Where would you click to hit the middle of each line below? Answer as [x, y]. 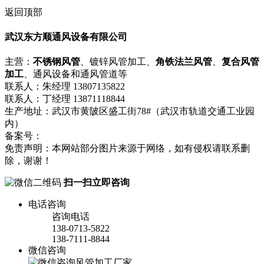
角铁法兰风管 [184, 62]
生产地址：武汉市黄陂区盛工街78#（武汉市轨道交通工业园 [130, 111]
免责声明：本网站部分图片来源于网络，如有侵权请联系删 [127, 148]
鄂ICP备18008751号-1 [87, 136]
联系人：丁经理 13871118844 [65, 99]
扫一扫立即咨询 [97, 183]
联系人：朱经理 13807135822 [65, 87]
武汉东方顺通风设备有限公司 [66, 37]
